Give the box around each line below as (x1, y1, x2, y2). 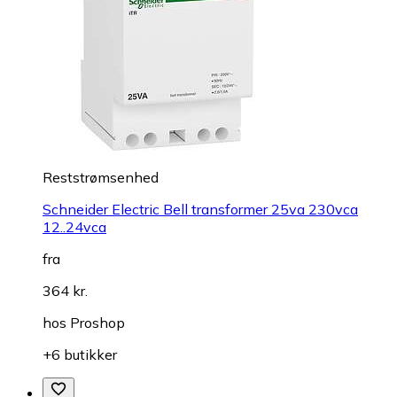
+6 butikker (43, 345, 117, 363)
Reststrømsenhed (43, 167, 159, 186)
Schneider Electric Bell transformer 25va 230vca (43, 199, 358, 218)
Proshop (70, 313, 125, 331)
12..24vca (43, 217, 106, 236)
